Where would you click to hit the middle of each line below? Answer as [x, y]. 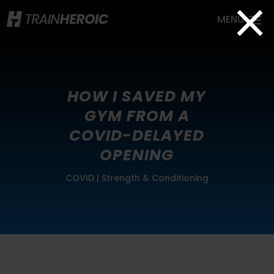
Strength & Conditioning [155, 178]
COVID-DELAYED [137, 135]
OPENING [137, 155]
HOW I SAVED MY [137, 96]
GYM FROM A [137, 116]
